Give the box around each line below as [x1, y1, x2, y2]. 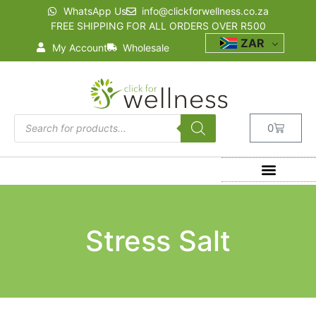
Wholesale [123, 41, 170, 54]
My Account [51, 41, 107, 54]
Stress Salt [85, 224, 231, 258]
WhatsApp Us [63, 5, 126, 17]
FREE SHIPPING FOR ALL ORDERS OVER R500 [50, 20, 266, 32]
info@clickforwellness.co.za [142, 5, 269, 17]
